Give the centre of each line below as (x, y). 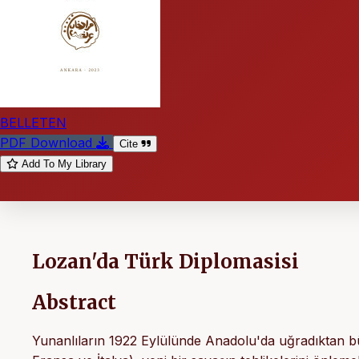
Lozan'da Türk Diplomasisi (165, 261)
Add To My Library (64, 163)
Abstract (74, 302)
